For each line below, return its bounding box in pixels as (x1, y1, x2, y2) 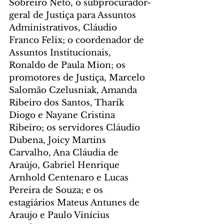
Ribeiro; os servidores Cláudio (9, 122, 142, 133)
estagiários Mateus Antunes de (9, 197, 142, 208)
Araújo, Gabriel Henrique (9, 160, 122, 170)
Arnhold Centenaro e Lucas (9, 172, 131, 183)
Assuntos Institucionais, (9, 47, 113, 58)
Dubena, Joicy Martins (9, 135, 108, 145)
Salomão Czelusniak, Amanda (9, 85, 139, 95)
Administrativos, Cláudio (9, 22, 119, 33)
